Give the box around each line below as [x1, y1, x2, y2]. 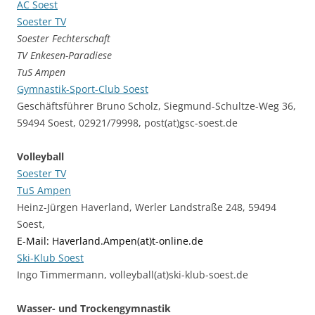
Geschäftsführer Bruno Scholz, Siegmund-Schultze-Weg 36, [17, 99, 296, 113]
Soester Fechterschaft [17, 32, 110, 46]
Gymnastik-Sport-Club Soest [17, 82, 148, 96]
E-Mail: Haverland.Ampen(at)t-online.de [17, 234, 203, 248]
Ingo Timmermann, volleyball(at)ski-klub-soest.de [17, 268, 248, 282]
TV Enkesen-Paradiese [17, 49, 112, 63]
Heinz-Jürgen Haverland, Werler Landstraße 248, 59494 [17, 200, 276, 214]
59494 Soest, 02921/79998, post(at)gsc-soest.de [17, 116, 238, 130]
